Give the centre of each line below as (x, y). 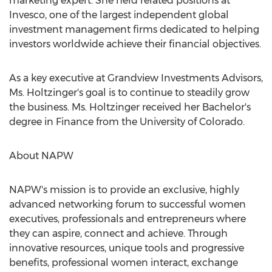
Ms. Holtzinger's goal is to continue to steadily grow (129, 93)
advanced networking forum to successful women (127, 204)
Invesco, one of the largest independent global (119, 15)
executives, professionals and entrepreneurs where (127, 219)
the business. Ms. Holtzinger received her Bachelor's (130, 107)
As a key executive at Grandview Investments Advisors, (136, 78)
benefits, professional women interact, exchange (124, 263)
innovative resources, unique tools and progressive (127, 248)
